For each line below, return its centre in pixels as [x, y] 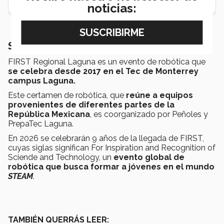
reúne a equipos [159, 95]
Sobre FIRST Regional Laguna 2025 [92, 46]
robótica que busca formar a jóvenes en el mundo [111, 166]
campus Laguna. [42, 80]
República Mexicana [49, 114]
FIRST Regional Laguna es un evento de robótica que [107, 61]
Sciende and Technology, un [61, 157]
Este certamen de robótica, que [67, 95]
